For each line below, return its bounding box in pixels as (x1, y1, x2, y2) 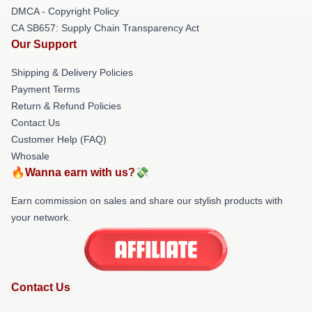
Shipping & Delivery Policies (11, 66, 133, 78)
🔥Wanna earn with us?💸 (11, 166, 149, 178)
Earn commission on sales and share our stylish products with (11, 194, 283, 206)
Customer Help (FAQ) (11, 133, 107, 145)
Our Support (11, 38, 77, 50)
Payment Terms (11, 83, 80, 95)
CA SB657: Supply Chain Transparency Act (11, 22, 199, 33)
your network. (11, 211, 71, 223)
